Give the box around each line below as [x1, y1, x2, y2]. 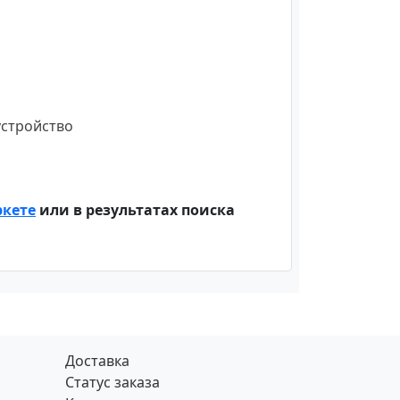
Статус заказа [65, 372, 160, 392]
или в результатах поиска [36, 199, 235, 220]
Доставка [65, 351, 129, 371]
